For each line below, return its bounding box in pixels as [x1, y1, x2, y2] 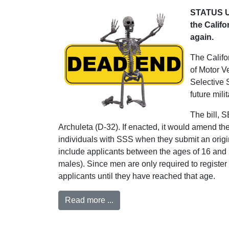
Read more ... [65, 196, 113, 204]
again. [190, 33, 214, 41]
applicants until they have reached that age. [58, 172, 215, 180]
